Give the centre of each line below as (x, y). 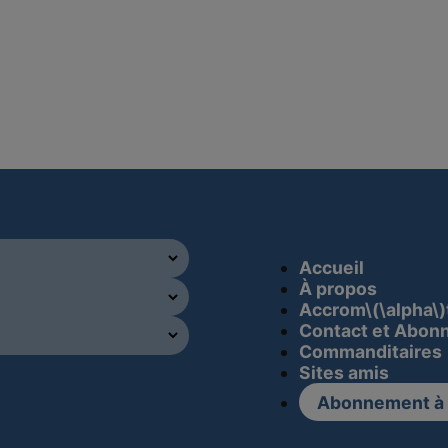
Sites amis (344, 372)
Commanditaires (371, 351)
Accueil (332, 267)
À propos (338, 288)
